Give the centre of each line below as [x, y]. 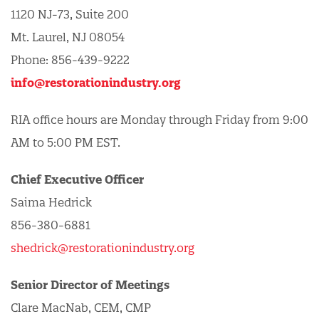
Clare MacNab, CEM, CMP [81, 308]
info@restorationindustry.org [96, 83]
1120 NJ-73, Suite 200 [70, 14]
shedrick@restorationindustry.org [103, 248]
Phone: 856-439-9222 [70, 60]
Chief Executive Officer [77, 179]
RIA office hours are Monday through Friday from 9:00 [159, 120]
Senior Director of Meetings [90, 285]
